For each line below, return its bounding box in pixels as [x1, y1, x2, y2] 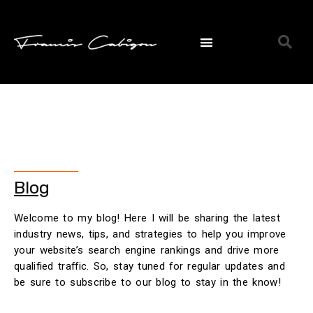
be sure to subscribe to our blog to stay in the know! [14, 276, 281, 289]
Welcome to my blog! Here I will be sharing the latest [14, 212, 280, 224]
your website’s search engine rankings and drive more [14, 244, 279, 256]
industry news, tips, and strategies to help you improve [14, 228, 286, 240]
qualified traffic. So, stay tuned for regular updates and [14, 260, 286, 272]
